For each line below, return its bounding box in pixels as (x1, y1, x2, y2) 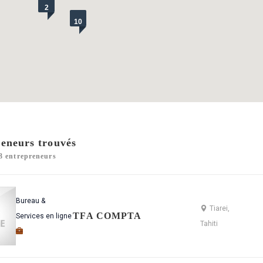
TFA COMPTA (73, 211, 142, 221)
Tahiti (200, 220, 218, 228)
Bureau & (15, 197, 45, 205)
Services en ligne (15, 212, 72, 220)
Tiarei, (210, 204, 230, 213)
